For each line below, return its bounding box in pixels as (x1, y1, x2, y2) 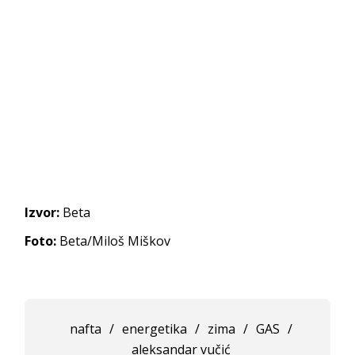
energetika (122, 319, 188, 338)
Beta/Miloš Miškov (56, 231, 171, 250)
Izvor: (25, 203, 60, 221)
